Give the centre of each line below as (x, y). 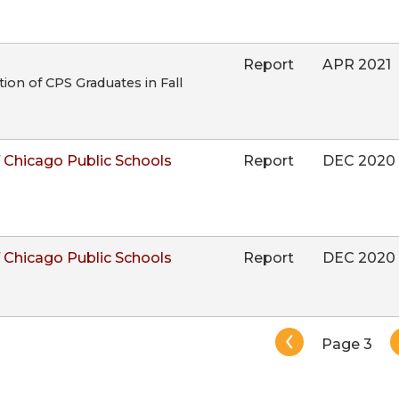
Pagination (285, 339)
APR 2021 (357, 64)
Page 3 (347, 345)
